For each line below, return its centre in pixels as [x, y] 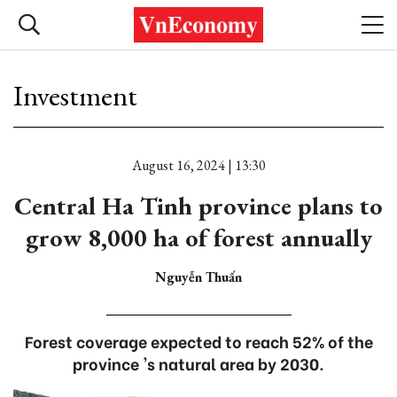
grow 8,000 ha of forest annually [198, 237]
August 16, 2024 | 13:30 [198, 165]
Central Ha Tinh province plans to [198, 206]
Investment [75, 96]
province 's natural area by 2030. [198, 363]
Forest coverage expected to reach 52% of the [198, 341]
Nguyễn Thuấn [198, 277]
